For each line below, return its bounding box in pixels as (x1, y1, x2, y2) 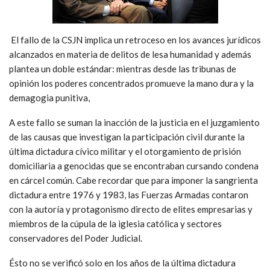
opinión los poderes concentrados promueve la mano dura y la (9, 77, 254, 89)
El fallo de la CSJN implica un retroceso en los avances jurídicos (9, 34, 261, 45)
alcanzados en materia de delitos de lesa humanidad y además (9, 48, 251, 60)
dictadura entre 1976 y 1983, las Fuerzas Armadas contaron (9, 189, 248, 200)
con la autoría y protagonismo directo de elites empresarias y (9, 203, 253, 215)
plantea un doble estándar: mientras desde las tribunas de (9, 63, 236, 74)
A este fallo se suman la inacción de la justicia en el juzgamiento (9, 116, 260, 128)
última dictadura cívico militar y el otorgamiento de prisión (9, 145, 241, 157)
